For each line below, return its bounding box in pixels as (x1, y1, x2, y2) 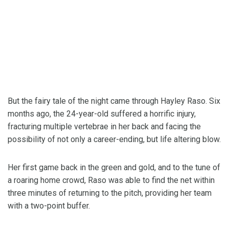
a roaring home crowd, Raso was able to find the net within (8, 175, 215, 186)
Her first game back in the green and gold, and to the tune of (8, 163, 220, 173)
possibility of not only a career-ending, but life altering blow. (8, 134, 221, 145)
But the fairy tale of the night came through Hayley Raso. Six (8, 96, 220, 106)
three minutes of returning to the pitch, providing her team (8, 188, 212, 198)
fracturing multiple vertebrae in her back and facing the (8, 122, 201, 132)
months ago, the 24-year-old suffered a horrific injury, (8, 109, 196, 119)
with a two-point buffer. (8, 201, 90, 211)
